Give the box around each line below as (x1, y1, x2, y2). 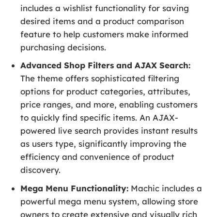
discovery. (20, 165, 61, 175)
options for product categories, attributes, (20, 86, 191, 97)
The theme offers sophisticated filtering (20, 73, 180, 84)
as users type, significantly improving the (20, 139, 187, 149)
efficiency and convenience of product (20, 152, 175, 162)
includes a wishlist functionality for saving (20, 3, 189, 14)
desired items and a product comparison (20, 16, 185, 27)
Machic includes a (128, 183, 202, 193)
